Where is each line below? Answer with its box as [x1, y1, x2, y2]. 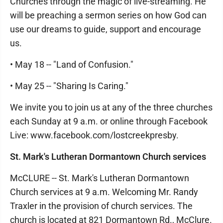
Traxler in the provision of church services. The [10, 201, 193, 211]
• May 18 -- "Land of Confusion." [10, 59, 133, 70]
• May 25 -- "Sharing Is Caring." [10, 81, 128, 91]
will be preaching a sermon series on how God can [10, 10, 207, 20]
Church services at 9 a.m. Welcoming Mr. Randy [10, 187, 198, 197]
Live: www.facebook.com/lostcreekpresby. [10, 130, 179, 140]
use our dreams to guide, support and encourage [10, 24, 201, 34]
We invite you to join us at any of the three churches [10, 102, 213, 112]
